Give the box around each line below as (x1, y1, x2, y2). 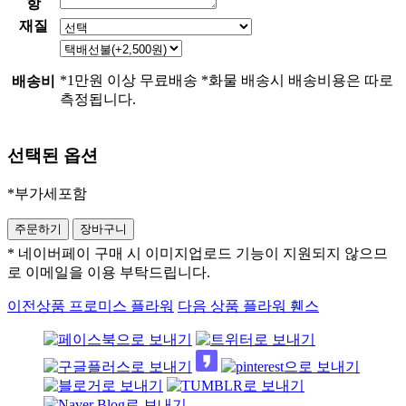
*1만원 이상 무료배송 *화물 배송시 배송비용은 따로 (60, 72, 393, 89)
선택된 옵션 (7, 145, 98, 165)
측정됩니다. (60, 92, 136, 108)
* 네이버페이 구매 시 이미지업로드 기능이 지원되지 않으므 (7, 245, 388, 261)
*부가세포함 (7, 185, 87, 201)
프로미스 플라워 (65, 297, 174, 314)
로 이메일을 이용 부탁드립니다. (7, 264, 210, 280)
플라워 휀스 (239, 297, 319, 314)
